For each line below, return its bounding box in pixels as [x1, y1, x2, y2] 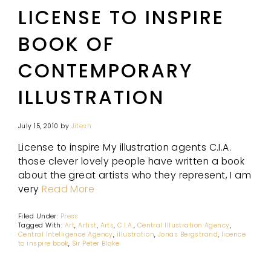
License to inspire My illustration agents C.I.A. [18, 140, 232, 154]
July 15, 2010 [18, 122, 59, 131]
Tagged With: [18, 220, 65, 230]
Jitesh [71, 122, 92, 131]
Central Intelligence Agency [18, 229, 113, 239]
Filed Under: [18, 211, 60, 221]
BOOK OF [18, 31, 115, 57]
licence [221, 229, 246, 239]
